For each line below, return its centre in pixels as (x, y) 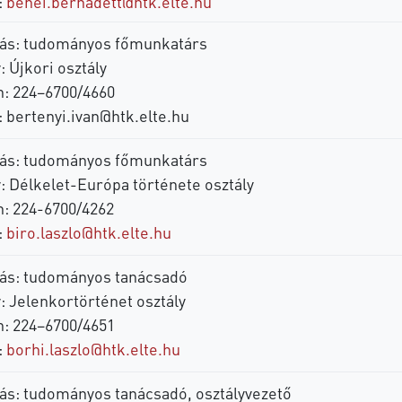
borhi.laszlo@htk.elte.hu (93, 348)
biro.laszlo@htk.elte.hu (88, 232)
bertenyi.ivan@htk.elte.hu (97, 115)
